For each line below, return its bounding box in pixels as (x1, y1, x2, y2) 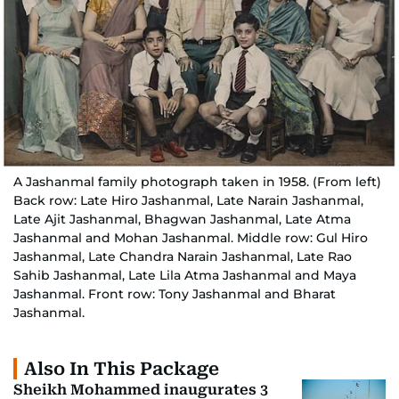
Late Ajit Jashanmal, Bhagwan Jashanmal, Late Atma (13, 211, 351, 227)
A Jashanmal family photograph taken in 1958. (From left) (13, 174, 381, 190)
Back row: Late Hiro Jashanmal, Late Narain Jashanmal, (13, 192, 363, 208)
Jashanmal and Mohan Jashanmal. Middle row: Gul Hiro (13, 230, 368, 246)
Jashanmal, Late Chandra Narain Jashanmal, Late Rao (13, 248, 352, 265)
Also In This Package (24, 358, 219, 379)
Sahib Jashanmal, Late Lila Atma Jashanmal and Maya (13, 267, 356, 283)
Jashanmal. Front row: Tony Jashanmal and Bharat (13, 286, 336, 302)
